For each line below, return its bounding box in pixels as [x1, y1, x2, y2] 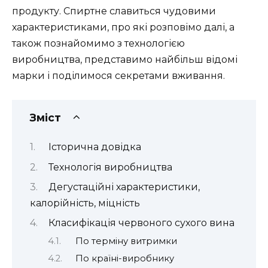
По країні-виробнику [75, 253, 175, 264]
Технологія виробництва [48, 161, 172, 173]
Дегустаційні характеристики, [48, 181, 200, 193]
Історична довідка [48, 141, 141, 153]
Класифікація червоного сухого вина [48, 217, 234, 229]
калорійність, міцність [30, 197, 140, 209]
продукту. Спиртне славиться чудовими [12, 5, 216, 17]
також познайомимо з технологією [12, 37, 185, 49]
